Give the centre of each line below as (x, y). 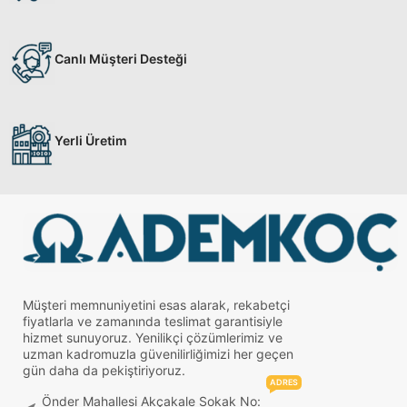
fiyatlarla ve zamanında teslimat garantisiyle (153, 322)
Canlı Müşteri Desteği (121, 58)
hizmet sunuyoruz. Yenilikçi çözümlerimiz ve (153, 338)
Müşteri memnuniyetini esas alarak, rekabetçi (156, 305)
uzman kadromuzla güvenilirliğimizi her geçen (158, 354)
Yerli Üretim (91, 140)
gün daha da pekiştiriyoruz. (104, 371)
